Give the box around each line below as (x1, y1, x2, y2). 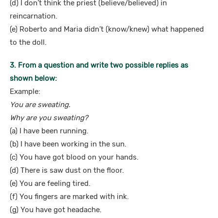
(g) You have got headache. (10, 205, 102, 214)
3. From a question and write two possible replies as (10, 61, 188, 70)
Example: (10, 87, 40, 96)
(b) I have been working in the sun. (10, 140, 127, 148)
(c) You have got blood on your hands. (10, 153, 139, 162)
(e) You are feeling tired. (10, 179, 91, 188)
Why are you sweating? (10, 113, 88, 122)
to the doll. (10, 38, 47, 47)
